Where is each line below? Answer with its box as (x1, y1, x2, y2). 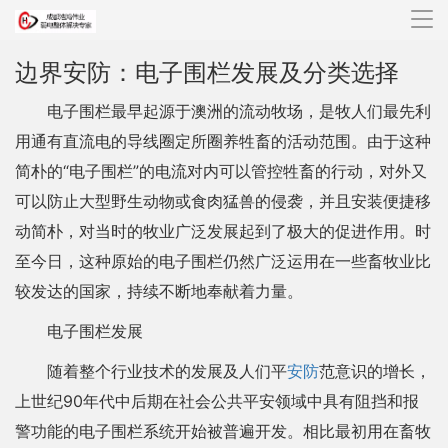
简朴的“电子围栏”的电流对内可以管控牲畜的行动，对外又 (15, 161, 427, 181)
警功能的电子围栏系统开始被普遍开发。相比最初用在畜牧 (15, 421, 431, 441)
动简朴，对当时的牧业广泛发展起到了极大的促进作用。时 (15, 221, 431, 241)
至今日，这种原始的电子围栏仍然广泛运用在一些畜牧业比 (15, 251, 431, 271)
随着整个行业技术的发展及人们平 (47, 361, 287, 381)
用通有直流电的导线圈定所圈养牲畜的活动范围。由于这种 (15, 131, 431, 151)
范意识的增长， (319, 361, 431, 381)
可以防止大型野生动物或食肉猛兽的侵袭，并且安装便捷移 (15, 191, 431, 211)
